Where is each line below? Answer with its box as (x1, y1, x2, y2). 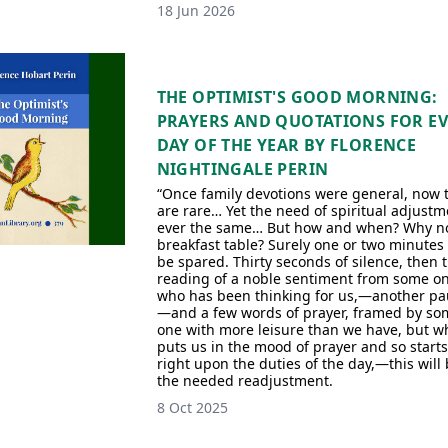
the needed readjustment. (156, 371, 333, 390)
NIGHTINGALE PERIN (156, 158, 329, 180)
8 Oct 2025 (156, 398, 228, 417)
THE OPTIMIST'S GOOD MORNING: (156, 86, 438, 108)
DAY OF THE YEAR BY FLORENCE (156, 134, 417, 156)
